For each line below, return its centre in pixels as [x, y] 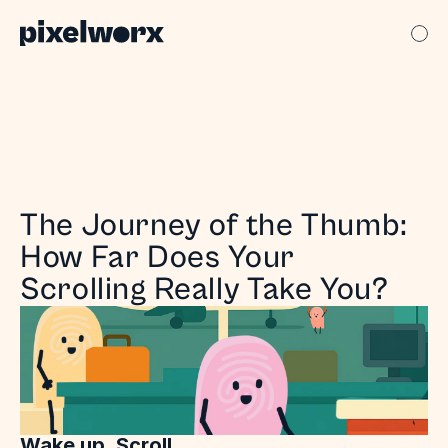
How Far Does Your [157, 257]
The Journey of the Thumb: [214, 225]
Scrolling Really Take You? [204, 289]
